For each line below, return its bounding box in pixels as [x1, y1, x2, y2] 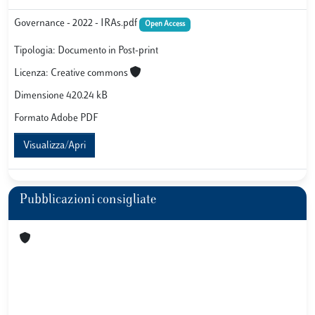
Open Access [144, 20, 185, 28]
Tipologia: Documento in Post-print [14, 46, 158, 57]
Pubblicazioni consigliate [20, 194, 157, 207]
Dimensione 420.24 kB [14, 91, 108, 102]
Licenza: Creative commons [14, 68, 130, 79]
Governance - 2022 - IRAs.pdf [14, 18, 139, 29]
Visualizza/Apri [23, 141, 86, 152]
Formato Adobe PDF [14, 113, 98, 124]
